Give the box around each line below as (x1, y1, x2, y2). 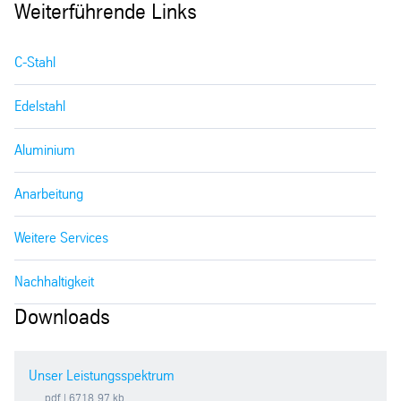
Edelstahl (14, 97, 65, 115)
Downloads (14, 303, 110, 329)
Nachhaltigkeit (14, 272, 94, 290)
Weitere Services (14, 228, 108, 246)
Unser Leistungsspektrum (29, 366, 175, 384)
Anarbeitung (14, 184, 83, 202)
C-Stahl (14, 53, 55, 71)
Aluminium (14, 141, 75, 158)
